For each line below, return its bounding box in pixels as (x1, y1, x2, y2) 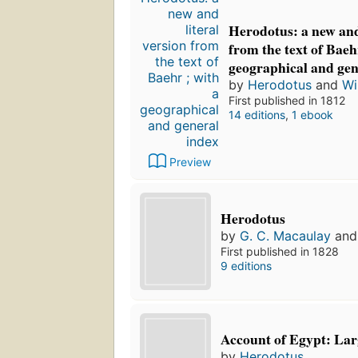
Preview (169, 155, 211, 169)
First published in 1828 (221, 245, 340, 259)
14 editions (229, 107, 285, 121)
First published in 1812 (229, 93, 345, 107)
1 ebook (292, 107, 333, 121)
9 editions (221, 259, 272, 273)
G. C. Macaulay (240, 228, 332, 245)
